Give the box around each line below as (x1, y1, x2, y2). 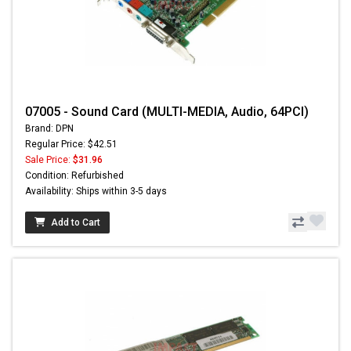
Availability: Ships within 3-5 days (25, 185, 167, 197)
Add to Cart (51, 216, 100, 228)
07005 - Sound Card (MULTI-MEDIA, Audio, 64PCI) (25, 103, 309, 119)
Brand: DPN (25, 122, 74, 134)
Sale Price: (25, 154, 73, 165)
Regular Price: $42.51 (25, 138, 118, 150)
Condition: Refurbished (25, 169, 124, 181)
